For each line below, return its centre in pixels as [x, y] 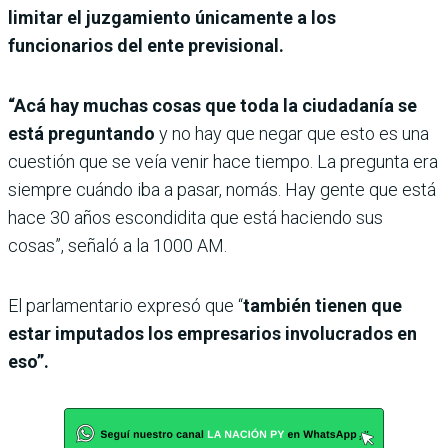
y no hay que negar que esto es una [292, 134]
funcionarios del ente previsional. [146, 46]
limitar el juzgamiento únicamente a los [172, 18]
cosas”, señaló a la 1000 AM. [117, 246]
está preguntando [81, 134]
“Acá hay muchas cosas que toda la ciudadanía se [212, 106]
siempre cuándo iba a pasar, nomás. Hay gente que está [222, 190]
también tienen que [322, 306]
